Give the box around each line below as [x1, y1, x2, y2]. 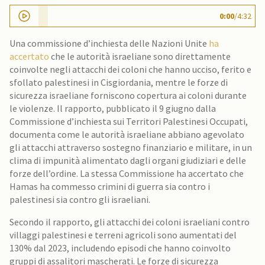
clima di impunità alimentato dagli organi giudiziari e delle [9, 154, 246, 166]
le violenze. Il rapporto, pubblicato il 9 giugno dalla [9, 102, 216, 114]
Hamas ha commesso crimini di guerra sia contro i [9, 180, 210, 192]
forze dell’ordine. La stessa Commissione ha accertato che [9, 167, 244, 179]
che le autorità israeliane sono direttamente [49, 50, 231, 62]
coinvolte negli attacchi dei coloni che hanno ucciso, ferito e [9, 63, 251, 75]
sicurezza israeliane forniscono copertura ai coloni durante [9, 89, 247, 101]
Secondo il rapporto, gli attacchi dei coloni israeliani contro [9, 216, 250, 228]
